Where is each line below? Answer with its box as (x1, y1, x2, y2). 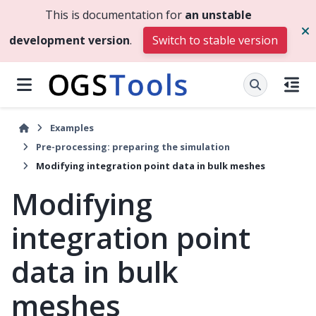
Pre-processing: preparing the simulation (36, 140, 230, 153)
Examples (50, 121, 95, 134)
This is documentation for (44, 7, 185, 23)
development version (9, 32, 130, 48)
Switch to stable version (152, 32, 278, 48)
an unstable (184, 7, 252, 23)
